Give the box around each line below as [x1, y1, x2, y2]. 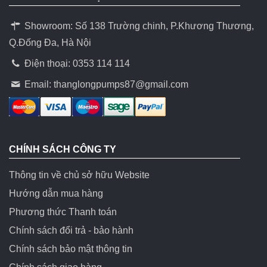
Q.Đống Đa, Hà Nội [9, 37, 91, 48]
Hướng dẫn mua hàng [9, 188, 103, 198]
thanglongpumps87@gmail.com [54, 79, 189, 89]
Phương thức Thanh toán [9, 206, 117, 217]
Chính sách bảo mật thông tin [9, 243, 132, 254]
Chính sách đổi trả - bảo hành [9, 225, 133, 235]
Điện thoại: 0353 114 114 [22, 58, 131, 69]
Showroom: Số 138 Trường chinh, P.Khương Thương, [22, 20, 254, 31]
